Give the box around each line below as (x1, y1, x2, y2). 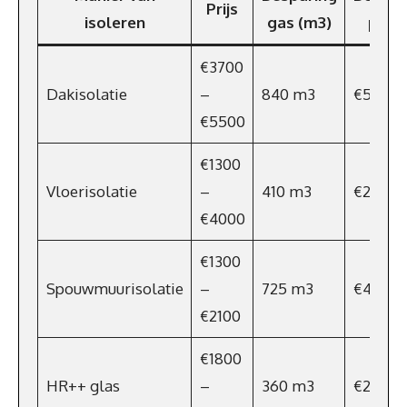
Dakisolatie (45, 84, 127, 104)
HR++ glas (45, 376, 120, 395)
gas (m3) (266, 13, 332, 32)
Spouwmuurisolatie (45, 279, 184, 298)
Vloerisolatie (45, 182, 137, 201)
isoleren (84, 13, 145, 32)
